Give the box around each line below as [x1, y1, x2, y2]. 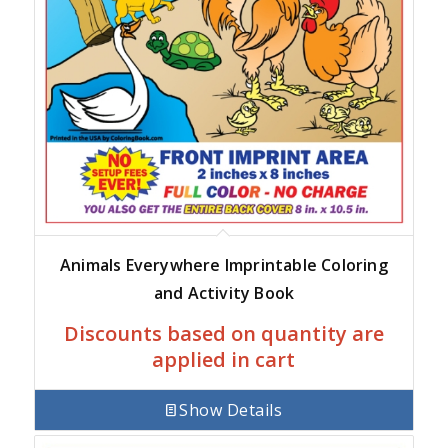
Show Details [179, 398, 283, 421]
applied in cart [152, 346, 296, 374]
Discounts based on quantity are [63, 320, 384, 348]
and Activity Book [153, 282, 295, 305]
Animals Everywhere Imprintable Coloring [60, 254, 388, 277]
